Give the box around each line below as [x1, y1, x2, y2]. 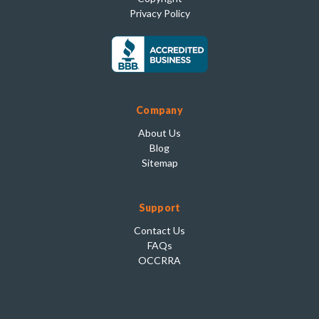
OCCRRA [138, 253, 181, 266]
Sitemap [141, 156, 178, 169]
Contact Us [134, 224, 185, 236]
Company [136, 103, 183, 116]
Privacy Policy [129, 6, 190, 19]
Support [138, 201, 181, 214]
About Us [138, 126, 181, 139]
